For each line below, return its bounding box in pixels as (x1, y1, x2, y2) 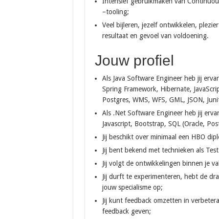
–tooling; (102, 8, 129, 16)
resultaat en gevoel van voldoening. (102, 32, 209, 40)
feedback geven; (102, 207, 151, 215)
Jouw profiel (94, 52, 174, 68)
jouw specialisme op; (102, 183, 163, 191)
